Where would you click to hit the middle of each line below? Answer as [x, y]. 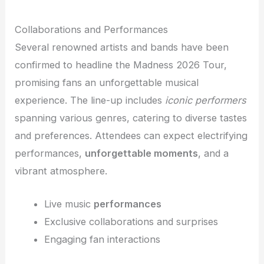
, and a [214, 154]
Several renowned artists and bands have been [122, 47]
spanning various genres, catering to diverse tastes [131, 118]
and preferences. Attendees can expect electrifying [131, 136]
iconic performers [206, 100]
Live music [69, 204]
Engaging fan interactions [102, 240]
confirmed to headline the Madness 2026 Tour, [121, 65]
